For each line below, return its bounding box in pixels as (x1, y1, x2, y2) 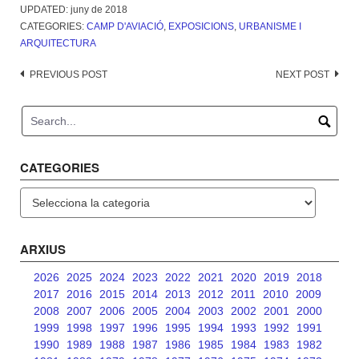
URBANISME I (239, 21, 301, 33)
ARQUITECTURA (20, 38, 96, 50)
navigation (19, 88, 91, 110)
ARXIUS (20, 240, 66, 259)
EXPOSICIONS (168, 21, 234, 33)
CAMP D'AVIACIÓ (87, 21, 163, 33)
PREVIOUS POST (30, 69, 107, 81)
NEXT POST (276, 69, 329, 81)
